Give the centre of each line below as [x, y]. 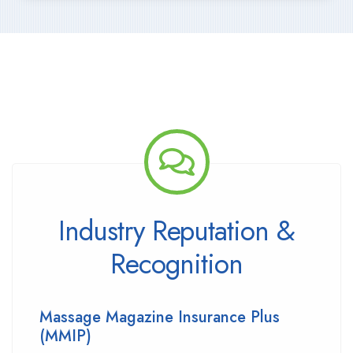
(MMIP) [65, 336]
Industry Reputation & [176, 231]
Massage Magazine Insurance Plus [160, 317]
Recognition [176, 264]
